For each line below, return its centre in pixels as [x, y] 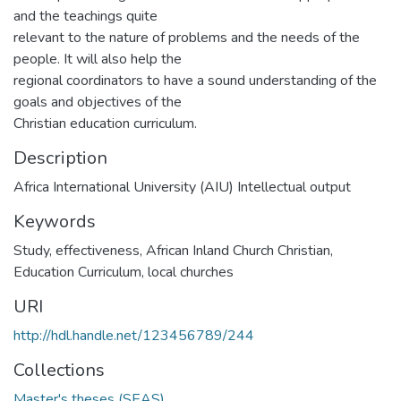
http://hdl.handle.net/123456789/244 [134, 336]
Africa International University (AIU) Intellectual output [182, 187]
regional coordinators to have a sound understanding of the [195, 81]
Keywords [55, 222]
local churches [191, 272]
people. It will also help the [98, 59]
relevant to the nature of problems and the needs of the [187, 38]
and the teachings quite [85, 16]
